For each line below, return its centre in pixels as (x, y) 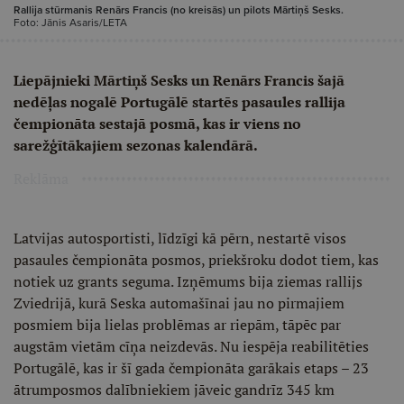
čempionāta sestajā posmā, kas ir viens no (157, 124)
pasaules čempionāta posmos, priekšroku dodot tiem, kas (196, 260)
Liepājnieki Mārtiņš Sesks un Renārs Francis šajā (179, 80)
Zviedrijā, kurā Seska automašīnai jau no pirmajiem (179, 303)
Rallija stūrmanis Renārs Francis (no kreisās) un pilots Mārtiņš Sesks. (179, 10)
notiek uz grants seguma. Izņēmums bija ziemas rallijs (188, 281)
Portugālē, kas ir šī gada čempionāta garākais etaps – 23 (191, 368)
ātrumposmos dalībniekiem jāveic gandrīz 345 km (174, 390)
